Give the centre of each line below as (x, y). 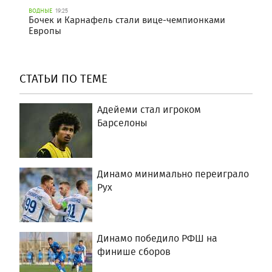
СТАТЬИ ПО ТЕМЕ (63, 78)
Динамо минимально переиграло (173, 174)
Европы (45, 31)
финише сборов (134, 251)
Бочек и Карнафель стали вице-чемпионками (127, 20)
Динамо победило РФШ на (157, 238)
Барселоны (122, 123)
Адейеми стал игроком (149, 109)
